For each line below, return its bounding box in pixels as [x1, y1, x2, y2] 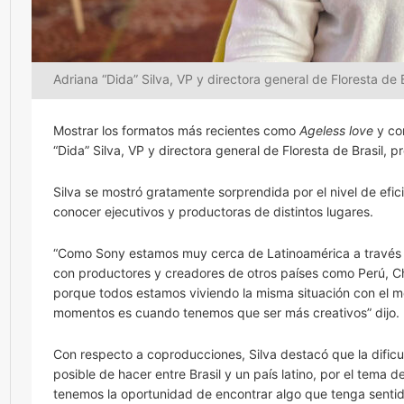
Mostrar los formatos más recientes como [53, 123, 299, 138]
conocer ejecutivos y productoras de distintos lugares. [53, 204, 373, 219]
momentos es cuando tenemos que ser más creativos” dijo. [53, 305, 399, 320]
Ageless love [299, 123, 373, 138]
